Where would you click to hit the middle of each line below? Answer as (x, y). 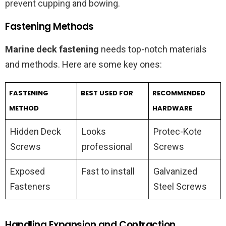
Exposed (27, 172)
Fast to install (108, 172)
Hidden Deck (36, 132)
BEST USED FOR (107, 93)
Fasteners (30, 187)
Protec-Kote (178, 132)
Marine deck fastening (52, 49)
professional (107, 147)
